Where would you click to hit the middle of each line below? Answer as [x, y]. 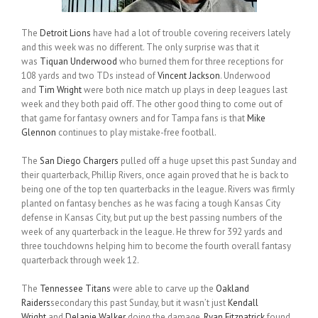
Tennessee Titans [75, 289]
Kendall [243, 303]
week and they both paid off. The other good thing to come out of [152, 104]
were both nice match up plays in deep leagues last [185, 90]
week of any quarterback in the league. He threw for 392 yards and [152, 232]
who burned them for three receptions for [200, 62]
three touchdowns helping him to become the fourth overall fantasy [156, 246]
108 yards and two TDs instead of [89, 76]
